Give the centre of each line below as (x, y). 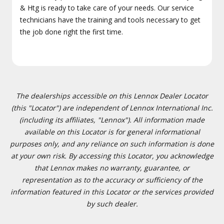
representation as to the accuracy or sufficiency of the (112, 180)
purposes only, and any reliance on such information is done (112, 144)
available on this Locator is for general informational (112, 132)
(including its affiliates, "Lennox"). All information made (112, 120)
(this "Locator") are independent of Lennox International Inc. (112, 108)
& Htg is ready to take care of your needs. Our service (107, 8)
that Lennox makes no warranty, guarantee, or (112, 168)
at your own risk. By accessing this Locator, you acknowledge (112, 156)
